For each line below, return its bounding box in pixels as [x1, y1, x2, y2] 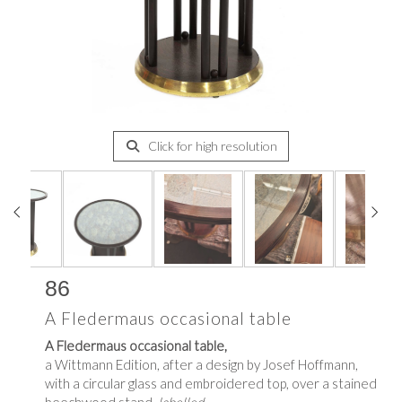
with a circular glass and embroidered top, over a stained [45, 375, 377, 391]
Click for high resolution [144, 138, 277, 153]
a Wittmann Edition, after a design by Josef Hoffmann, [45, 356, 358, 372]
